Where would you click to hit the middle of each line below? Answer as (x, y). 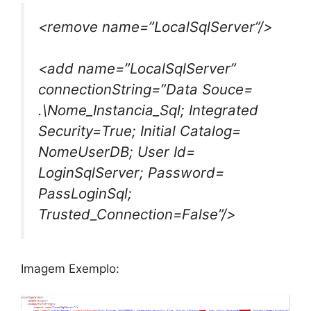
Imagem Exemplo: (70, 268)
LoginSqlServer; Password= (131, 173)
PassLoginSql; (85, 194)
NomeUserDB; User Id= (117, 152)
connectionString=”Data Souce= (145, 90)
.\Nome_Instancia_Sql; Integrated (148, 110)
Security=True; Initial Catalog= (140, 131)
